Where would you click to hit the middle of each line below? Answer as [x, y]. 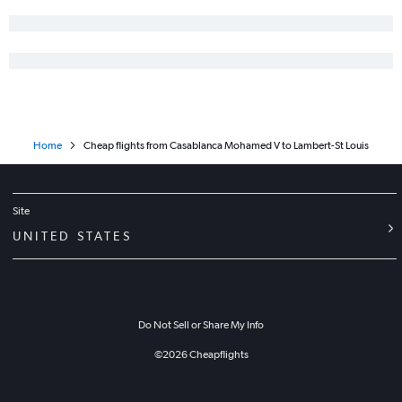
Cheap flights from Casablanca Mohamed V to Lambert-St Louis [226, 145]
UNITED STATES [72, 236]
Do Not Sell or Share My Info [201, 325]
